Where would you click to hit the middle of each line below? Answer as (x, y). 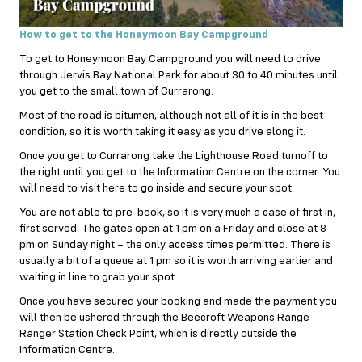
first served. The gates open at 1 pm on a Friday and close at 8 (173, 228)
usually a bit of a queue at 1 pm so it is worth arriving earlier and (176, 261)
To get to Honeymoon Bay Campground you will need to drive (170, 59)
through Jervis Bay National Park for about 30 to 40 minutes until (179, 75)
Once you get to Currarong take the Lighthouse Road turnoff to (174, 156)
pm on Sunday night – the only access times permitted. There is (175, 244)
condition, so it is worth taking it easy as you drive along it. (162, 131)
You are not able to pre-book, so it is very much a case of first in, (177, 212)
